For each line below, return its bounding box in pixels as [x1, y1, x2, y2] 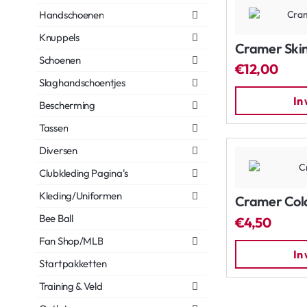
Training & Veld [39, 280, 103, 293]
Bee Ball [39, 212, 73, 225]
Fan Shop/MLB [39, 234, 103, 247]
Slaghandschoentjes [39, 76, 125, 89]
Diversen [39, 144, 77, 157]
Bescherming [39, 99, 95, 112]
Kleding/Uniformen [39, 189, 122, 202]
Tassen [39, 121, 69, 134]
